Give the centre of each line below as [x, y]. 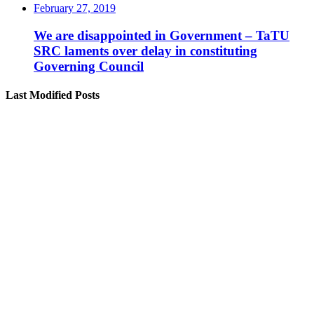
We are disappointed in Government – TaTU [162, 36]
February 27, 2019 [75, 8]
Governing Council [89, 67]
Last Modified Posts [53, 95]
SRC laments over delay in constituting [145, 51]
